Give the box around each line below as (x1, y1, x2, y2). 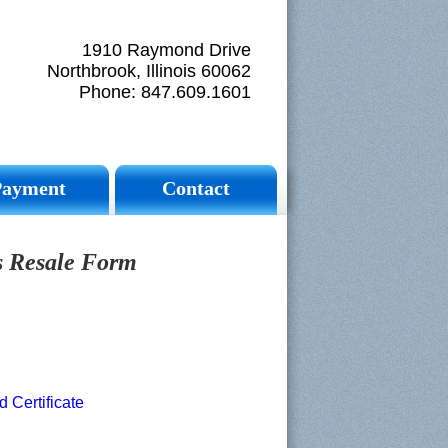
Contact (162, 177, 230, 199)
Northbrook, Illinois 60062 (47, 61, 251, 81)
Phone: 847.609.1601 (79, 82, 251, 102)
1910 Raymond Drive (82, 40, 251, 60)
